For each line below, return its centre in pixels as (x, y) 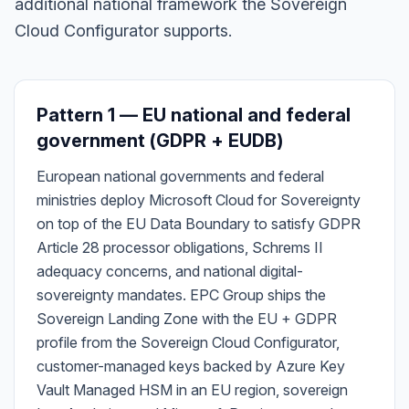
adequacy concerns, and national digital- (170, 271)
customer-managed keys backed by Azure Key (191, 366)
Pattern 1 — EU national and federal (194, 115)
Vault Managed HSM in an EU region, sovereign (192, 390)
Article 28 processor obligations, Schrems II (180, 247)
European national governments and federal (180, 176)
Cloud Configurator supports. (123, 31)
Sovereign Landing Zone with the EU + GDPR (187, 319)
